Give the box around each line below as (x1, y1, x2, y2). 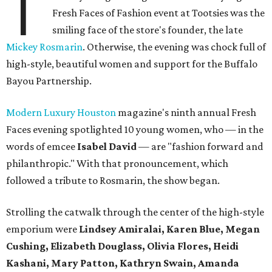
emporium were (6, 223, 79, 236)
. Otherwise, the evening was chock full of (83, 41, 266, 53)
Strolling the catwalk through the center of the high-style (6, 206, 264, 219)
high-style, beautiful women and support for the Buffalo (6, 58, 257, 70)
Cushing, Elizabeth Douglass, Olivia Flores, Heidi (6, 240, 239, 253)
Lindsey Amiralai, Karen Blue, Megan (79, 223, 260, 236)
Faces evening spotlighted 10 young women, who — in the (6, 123, 263, 136)
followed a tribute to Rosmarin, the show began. (6, 174, 220, 187)
